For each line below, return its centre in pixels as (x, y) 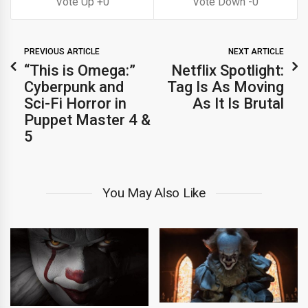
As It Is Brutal (238, 103)
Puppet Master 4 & (87, 120)
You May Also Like (154, 192)
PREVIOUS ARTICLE (62, 51)
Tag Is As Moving (225, 87)
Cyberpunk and (74, 87)
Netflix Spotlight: (228, 70)
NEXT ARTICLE (256, 51)
